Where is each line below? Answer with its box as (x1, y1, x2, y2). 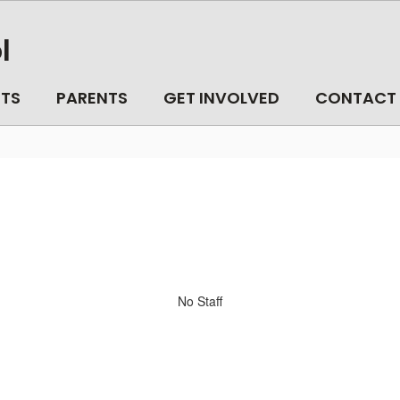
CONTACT (315, 87, 396, 109)
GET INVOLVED (163, 87, 279, 109)
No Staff (178, 292, 222, 310)
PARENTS (56, 87, 128, 109)
